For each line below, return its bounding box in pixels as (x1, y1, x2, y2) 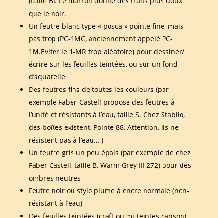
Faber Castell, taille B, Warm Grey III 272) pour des (28, 160, 191, 170)
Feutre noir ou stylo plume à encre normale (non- (28, 185, 189, 195)
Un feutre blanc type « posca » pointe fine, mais (28, 21, 183, 31)
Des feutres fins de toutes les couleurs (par (28, 84, 169, 94)
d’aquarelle (28, 72, 65, 81)
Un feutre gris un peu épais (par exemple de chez (28, 147, 191, 157)
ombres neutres (28, 173, 81, 182)
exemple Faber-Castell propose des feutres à (28, 97, 175, 107)
